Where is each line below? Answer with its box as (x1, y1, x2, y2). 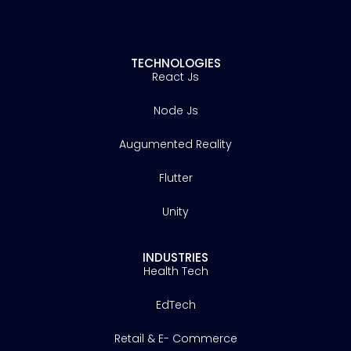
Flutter (158, 169, 193, 186)
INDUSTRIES (143, 248, 208, 266)
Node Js (153, 102, 198, 118)
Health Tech (143, 262, 208, 279)
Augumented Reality (119, 136, 232, 152)
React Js (152, 68, 199, 85)
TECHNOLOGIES (130, 54, 221, 71)
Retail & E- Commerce (114, 330, 237, 346)
